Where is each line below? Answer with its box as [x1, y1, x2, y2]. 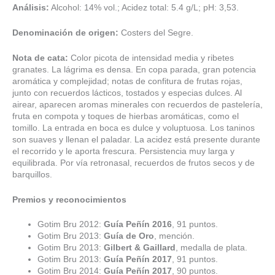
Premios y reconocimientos [12, 195, 126, 204]
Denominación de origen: [12, 28, 118, 37]
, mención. [154, 231, 195, 241]
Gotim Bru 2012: [37, 220, 104, 230]
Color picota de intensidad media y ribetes [71, 53, 234, 63]
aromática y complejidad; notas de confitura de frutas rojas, [12, 76, 242, 86]
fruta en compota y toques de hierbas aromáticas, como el [12, 111, 239, 121]
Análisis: [12, 2, 49, 12]
